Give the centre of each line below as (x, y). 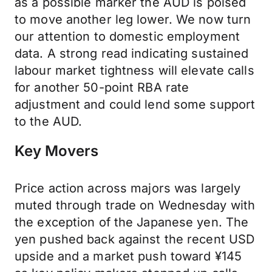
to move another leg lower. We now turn (133, 19)
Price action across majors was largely (128, 188)
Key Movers (56, 151)
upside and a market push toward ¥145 (128, 256)
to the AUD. (49, 121)
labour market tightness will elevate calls (134, 70)
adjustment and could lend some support (135, 104)
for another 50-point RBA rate (102, 87)
